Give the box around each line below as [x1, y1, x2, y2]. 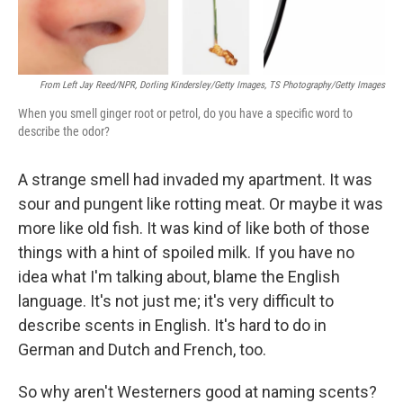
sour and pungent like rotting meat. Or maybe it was [18, 194, 383, 214]
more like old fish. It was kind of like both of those [18, 219, 370, 238]
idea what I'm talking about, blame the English [18, 267, 340, 287]
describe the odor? [18, 124, 110, 139]
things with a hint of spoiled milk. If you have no [18, 243, 354, 263]
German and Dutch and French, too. [18, 340, 266, 360]
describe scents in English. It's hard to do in [18, 316, 327, 336]
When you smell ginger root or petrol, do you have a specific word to [18, 106, 353, 121]
